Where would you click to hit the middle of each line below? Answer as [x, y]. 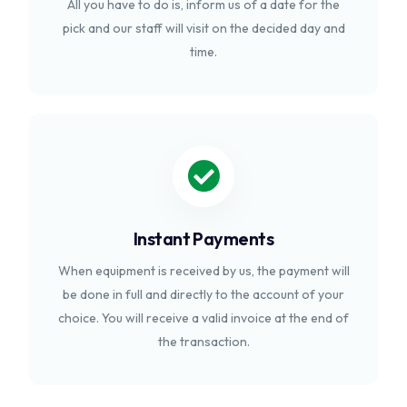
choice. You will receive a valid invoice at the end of [203, 318]
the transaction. [203, 342]
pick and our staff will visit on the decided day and [203, 28]
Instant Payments [203, 238]
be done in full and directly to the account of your [203, 294]
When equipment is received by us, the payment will [203, 271]
